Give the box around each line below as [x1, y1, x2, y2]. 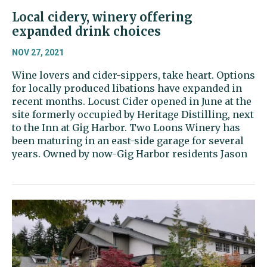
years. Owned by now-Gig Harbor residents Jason [12, 147, 247, 160]
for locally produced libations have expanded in [12, 82, 242, 94]
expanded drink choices [12, 23, 161, 39]
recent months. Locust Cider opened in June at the [12, 95, 252, 107]
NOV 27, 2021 [12, 47, 64, 57]
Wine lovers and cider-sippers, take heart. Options [12, 69, 255, 81]
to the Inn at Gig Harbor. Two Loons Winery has [12, 121, 240, 133]
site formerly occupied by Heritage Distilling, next [12, 108, 254, 120]
